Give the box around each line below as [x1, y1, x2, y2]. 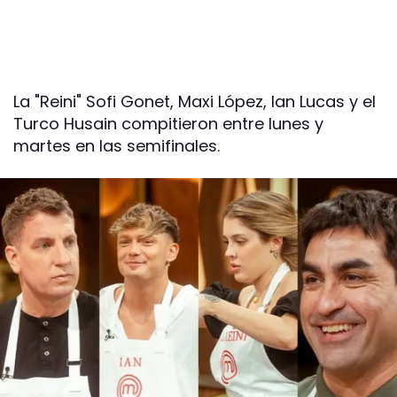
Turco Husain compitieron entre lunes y [13, 113, 323, 136]
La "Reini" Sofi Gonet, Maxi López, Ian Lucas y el [13, 90, 376, 113]
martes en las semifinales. [13, 135, 220, 158]
